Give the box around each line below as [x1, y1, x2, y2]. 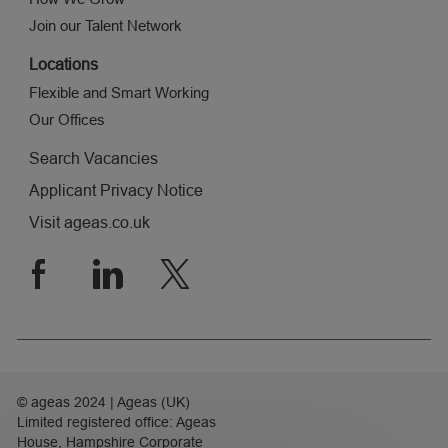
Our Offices [28, 111, 105, 129]
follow [15, 254, 97, 286]
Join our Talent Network [28, 17, 182, 35]
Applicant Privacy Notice [28, 182, 203, 200]
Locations [28, 56, 98, 74]
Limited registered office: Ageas [16, 414, 216, 431]
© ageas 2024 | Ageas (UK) [16, 394, 190, 411]
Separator [15, 342, 86, 360]
